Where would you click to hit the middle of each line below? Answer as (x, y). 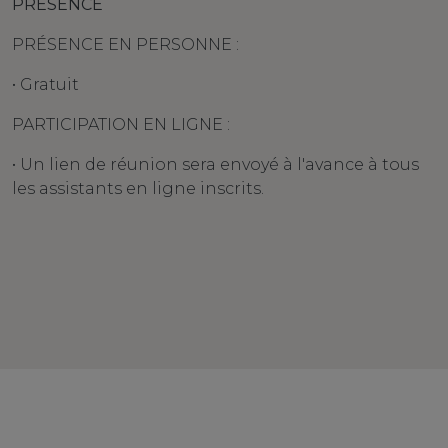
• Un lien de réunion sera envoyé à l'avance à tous (215, 165)
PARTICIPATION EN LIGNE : (121, 125)
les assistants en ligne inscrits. (138, 189)
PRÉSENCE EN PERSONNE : (125, 45)
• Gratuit (45, 85)
